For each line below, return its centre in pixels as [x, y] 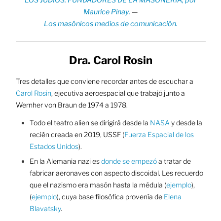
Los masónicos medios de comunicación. [110, 23]
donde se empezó [129, 161]
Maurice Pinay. [107, 12]
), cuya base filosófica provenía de [110, 197]
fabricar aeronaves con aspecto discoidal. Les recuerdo [116, 173]
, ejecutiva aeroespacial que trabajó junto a [118, 93]
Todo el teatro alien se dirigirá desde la [89, 123]
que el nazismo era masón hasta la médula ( [98, 185]
